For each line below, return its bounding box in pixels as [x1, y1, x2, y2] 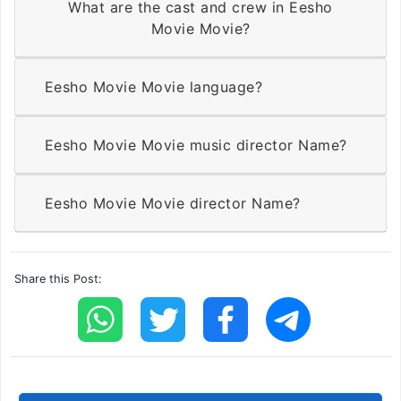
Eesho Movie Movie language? [141, 78, 263, 97]
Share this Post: [14, 272, 102, 286]
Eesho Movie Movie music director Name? [141, 136, 347, 155]
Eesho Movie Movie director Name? [141, 194, 301, 213]
